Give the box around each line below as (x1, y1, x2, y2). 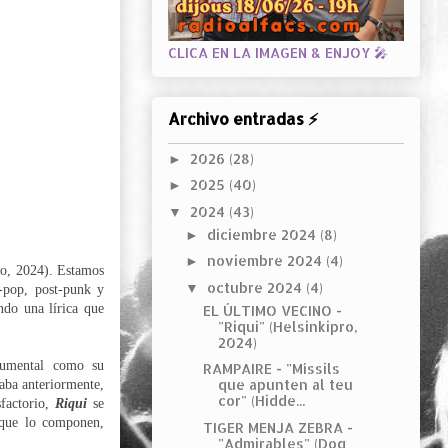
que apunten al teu (217, 376, 353, 394)
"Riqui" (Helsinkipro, (217, 317, 358, 335)
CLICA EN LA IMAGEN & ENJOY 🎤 (168, 44, 388, 62)
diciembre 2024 (206, 225, 320, 243)
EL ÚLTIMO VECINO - (202, 301, 342, 319)
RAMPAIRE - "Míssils (202, 360, 340, 378)
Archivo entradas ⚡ (168, 107, 318, 129)
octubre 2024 (206, 278, 306, 296)
